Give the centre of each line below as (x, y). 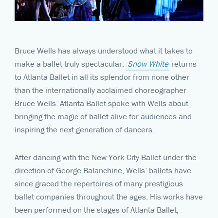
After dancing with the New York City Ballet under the (106, 157)
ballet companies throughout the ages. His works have (109, 196)
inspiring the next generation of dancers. (84, 129)
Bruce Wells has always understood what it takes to (104, 50)
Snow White (148, 64)
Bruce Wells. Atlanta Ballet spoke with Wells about (101, 103)
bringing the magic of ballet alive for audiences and (103, 116)
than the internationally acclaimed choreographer (100, 90)
